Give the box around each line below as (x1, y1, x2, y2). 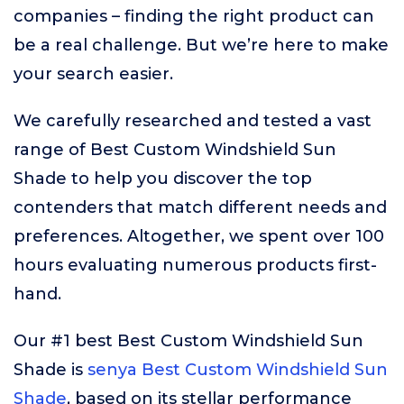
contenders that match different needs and (14, 197, 387, 217)
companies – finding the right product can (14, 6, 374, 26)
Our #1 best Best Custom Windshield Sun (14, 331, 363, 351)
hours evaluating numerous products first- (14, 255, 377, 275)
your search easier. (14, 64, 173, 84)
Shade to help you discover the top (14, 169, 312, 188)
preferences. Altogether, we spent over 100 (14, 226, 384, 246)
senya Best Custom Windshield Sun (87, 360, 388, 380)
